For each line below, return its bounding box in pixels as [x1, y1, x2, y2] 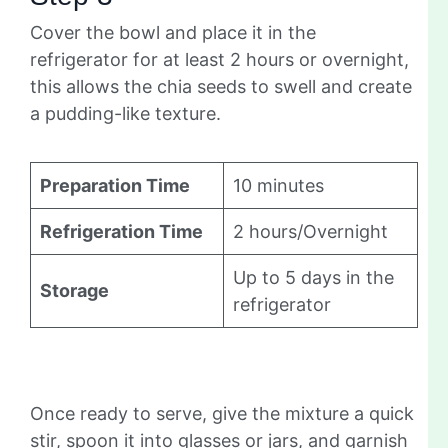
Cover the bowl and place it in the [30, 22, 316, 44]
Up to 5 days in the [233, 267, 394, 289]
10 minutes [233, 175, 324, 197]
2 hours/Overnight [233, 221, 388, 243]
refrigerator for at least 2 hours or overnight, [30, 49, 409, 71]
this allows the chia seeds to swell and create [30, 76, 412, 98]
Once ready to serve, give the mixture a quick [30, 403, 414, 425]
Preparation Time [40, 175, 190, 197]
